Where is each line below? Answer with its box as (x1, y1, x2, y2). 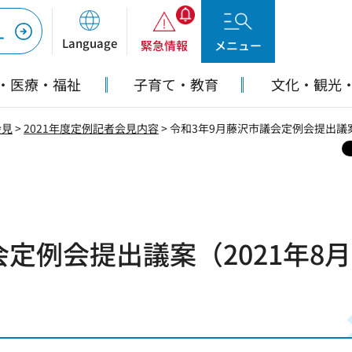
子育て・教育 (134, 74, 218, 94)
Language (61, 35, 117, 51)
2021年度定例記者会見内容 (24, 120, 159, 136)
